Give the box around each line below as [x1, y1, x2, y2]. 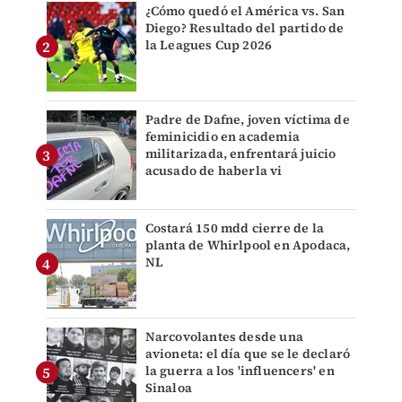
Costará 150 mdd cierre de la [144, 219, 325, 238]
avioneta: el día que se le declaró [144, 345, 351, 363]
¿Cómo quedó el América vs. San [144, 2, 345, 21]
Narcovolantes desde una [144, 328, 304, 346]
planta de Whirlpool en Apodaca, [144, 236, 351, 255]
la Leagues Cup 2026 [144, 36, 273, 55]
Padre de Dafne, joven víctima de [144, 110, 350, 129]
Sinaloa [144, 379, 192, 398]
